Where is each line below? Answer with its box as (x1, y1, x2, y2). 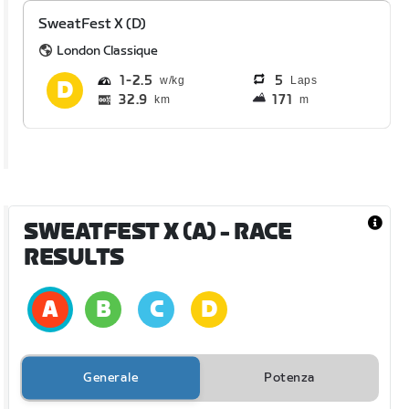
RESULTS (24, 244, 124, 271)
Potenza (264, 370, 316, 385)
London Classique (57, 42, 159, 58)
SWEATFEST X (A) (24, 218, 216, 246)
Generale (83, 370, 139, 385)
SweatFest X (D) (38, 15, 147, 33)
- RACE (215, 218, 292, 246)
